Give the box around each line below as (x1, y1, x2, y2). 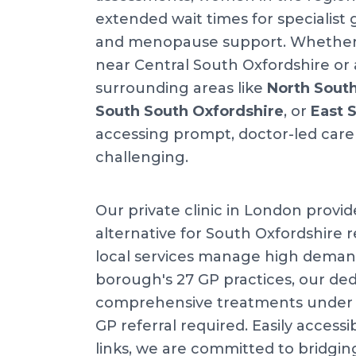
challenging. (95, 149, 188, 166)
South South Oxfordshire (95, 103, 284, 120)
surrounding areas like (95, 79, 267, 97)
